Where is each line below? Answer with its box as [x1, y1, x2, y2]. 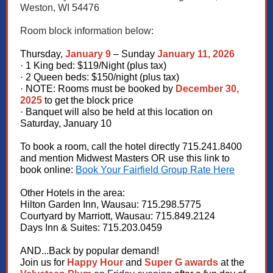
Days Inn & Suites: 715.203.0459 [20, 222, 162, 233]
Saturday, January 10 [20, 118, 112, 129]
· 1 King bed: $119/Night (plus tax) [20, 60, 166, 71]
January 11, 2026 [157, 49, 235, 59]
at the [218, 257, 244, 268]
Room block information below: [20, 26, 154, 36]
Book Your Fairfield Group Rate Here [76, 165, 235, 175]
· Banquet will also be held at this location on [20, 107, 213, 117]
